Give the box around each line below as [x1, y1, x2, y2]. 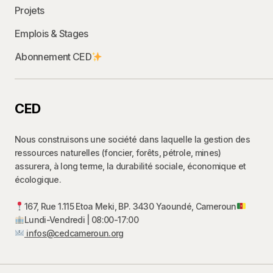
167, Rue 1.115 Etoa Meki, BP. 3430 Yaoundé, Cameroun [24, 201, 236, 211]
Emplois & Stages [15, 27, 88, 40]
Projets [15, 4, 44, 16]
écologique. [15, 174, 61, 185]
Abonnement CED [15, 51, 92, 63]
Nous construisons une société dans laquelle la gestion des [15, 134, 250, 144]
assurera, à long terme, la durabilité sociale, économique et [15, 161, 246, 171]
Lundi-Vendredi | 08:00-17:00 [24, 214, 139, 225]
